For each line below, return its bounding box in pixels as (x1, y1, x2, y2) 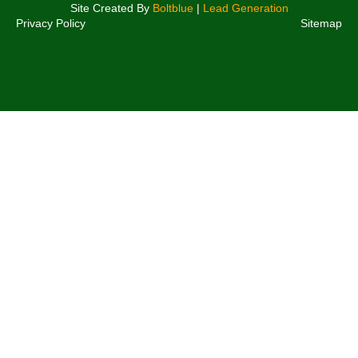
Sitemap (300, 17, 342, 30)
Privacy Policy (16, 17, 86, 30)
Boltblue (152, 2, 193, 15)
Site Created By (70, 2, 153, 15)
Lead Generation (202, 2, 288, 15)
